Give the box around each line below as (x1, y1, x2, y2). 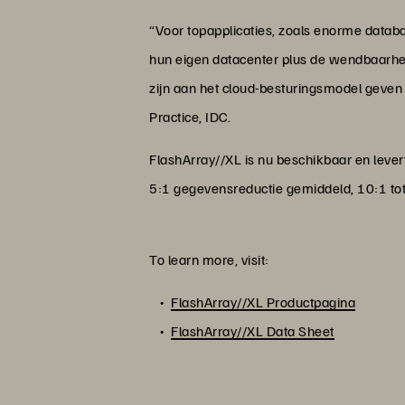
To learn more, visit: (149, 250, 269, 269)
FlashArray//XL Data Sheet (171, 322, 334, 341)
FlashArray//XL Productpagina (171, 293, 356, 312)
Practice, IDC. (149, 108, 231, 127)
